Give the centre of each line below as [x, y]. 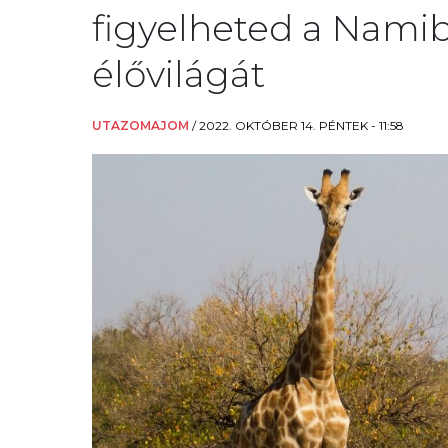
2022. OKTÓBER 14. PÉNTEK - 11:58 [301, 125]
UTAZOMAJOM [140, 125]
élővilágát [178, 74]
